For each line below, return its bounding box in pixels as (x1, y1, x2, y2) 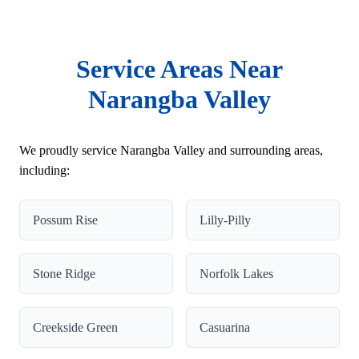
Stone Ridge (33, 266, 95, 280)
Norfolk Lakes (200, 266, 273, 280)
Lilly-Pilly (200, 212, 251, 227)
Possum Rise (33, 212, 98, 227)
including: (19, 163, 70, 177)
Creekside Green (33, 320, 118, 334)
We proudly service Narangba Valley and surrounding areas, (19, 143, 323, 157)
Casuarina (200, 320, 250, 334)
